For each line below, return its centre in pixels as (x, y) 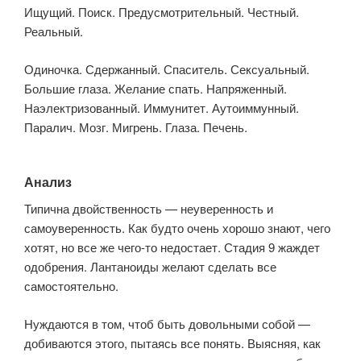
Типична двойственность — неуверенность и (149, 209)
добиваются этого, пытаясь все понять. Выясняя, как (172, 342)
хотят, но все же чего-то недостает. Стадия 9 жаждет (172, 247)
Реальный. (54, 31)
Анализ (48, 182)
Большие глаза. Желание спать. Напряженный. (156, 88)
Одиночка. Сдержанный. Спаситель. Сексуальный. (167, 68)
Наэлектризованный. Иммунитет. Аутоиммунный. (162, 107)
